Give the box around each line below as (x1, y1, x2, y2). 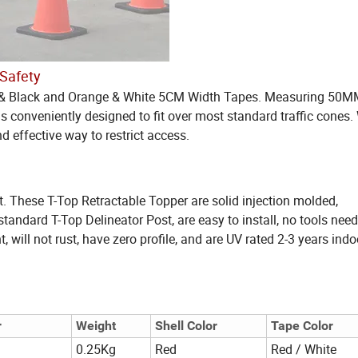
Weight (76, 318, 116, 334)
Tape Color (271, 318, 333, 334)
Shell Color (155, 318, 217, 334)
